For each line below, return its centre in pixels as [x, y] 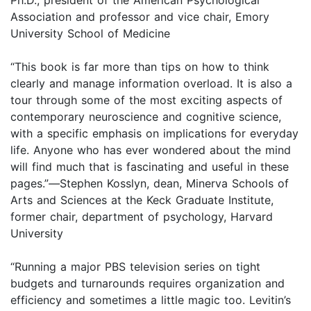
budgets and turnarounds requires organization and [148, 283]
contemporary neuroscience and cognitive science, [146, 116]
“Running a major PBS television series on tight [135, 266]
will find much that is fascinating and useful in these [150, 166]
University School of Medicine [90, 33]
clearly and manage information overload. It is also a [151, 83]
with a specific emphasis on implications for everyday [154, 133]
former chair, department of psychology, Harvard [142, 216]
